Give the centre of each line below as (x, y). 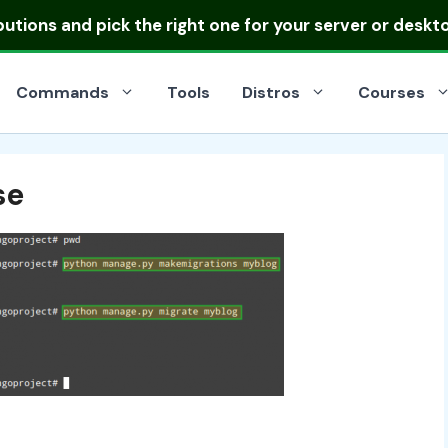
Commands (62, 92)
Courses (391, 92)
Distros (271, 92)
